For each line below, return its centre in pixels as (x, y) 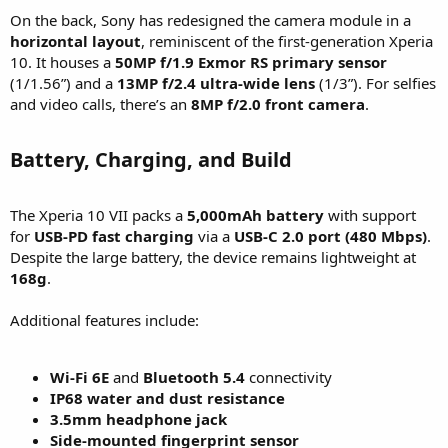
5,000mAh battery (255, 215)
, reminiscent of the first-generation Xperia (287, 41)
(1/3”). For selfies (375, 83)
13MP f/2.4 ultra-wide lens (216, 83)
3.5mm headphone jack (138, 419)
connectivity (288, 377)
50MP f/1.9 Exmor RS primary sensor (251, 62)
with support (370, 215)
